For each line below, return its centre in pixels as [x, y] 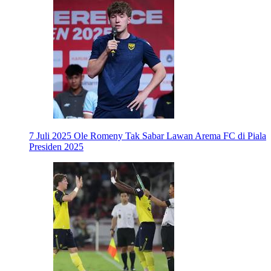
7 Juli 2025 [50, 136]
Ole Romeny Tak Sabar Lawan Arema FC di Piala [170, 136]
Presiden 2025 [56, 147]
